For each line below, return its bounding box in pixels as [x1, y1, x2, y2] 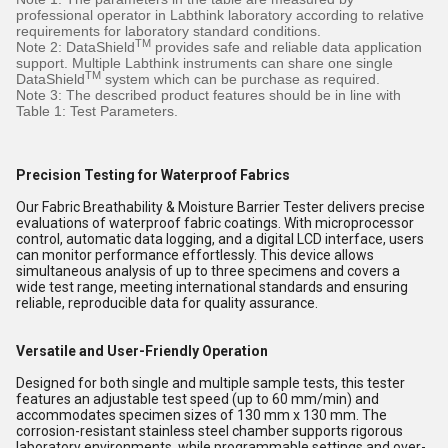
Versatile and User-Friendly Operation [16, 342, 268, 359]
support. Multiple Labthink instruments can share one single [16, 54, 393, 71]
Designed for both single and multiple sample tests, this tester [16, 374, 405, 391]
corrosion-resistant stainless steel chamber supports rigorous [16, 422, 403, 439]
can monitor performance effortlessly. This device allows [16, 246, 374, 263]
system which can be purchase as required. [101, 70, 380, 87]
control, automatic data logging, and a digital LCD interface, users [16, 230, 424, 247]
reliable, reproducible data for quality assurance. [16, 294, 318, 311]
